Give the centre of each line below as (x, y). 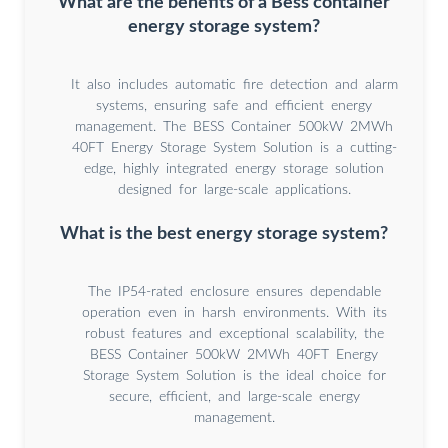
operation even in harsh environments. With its (234, 313)
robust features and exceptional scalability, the (234, 334)
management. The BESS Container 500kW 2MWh (234, 127)
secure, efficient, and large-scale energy (234, 397)
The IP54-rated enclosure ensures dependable (234, 292)
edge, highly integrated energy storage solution (234, 169)
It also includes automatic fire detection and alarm (234, 85)
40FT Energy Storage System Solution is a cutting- (234, 148)
